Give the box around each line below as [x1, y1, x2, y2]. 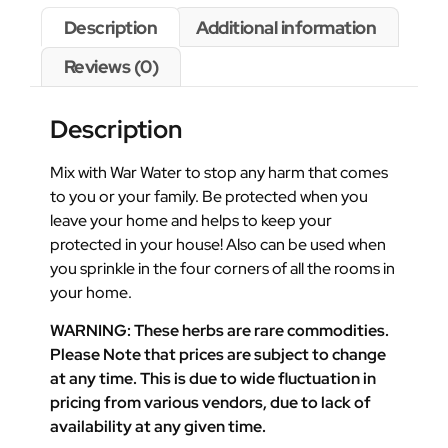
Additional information [196, 15, 377, 39]
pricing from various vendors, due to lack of [50, 392, 371, 414]
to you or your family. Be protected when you [50, 185, 368, 207]
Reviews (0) [63, 55, 159, 79]
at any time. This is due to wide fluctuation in [50, 368, 376, 390]
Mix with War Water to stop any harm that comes [50, 161, 388, 183]
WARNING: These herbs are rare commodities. [50, 320, 389, 342]
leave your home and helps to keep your [50, 209, 332, 231]
